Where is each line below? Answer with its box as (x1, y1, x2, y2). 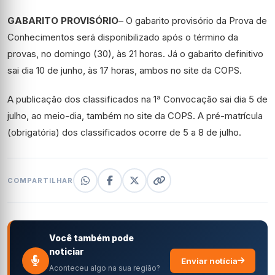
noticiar (49, 246, 84, 257)
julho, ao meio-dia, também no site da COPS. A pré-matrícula (7, 110, 263, 122)
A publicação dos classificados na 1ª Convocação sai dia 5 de (7, 93, 268, 106)
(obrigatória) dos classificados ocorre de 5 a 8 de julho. (7, 126, 241, 139)
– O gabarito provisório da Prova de (118, 15, 267, 27)
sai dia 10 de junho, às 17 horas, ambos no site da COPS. (7, 64, 242, 77)
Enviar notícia (181, 255, 238, 266)
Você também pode (49, 233, 134, 244)
